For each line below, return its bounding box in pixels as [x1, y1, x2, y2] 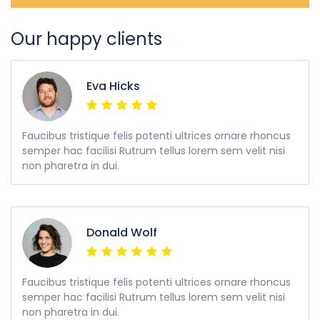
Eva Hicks [86, 77, 140, 94]
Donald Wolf [86, 224, 157, 241]
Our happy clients [11, 26, 162, 51]
